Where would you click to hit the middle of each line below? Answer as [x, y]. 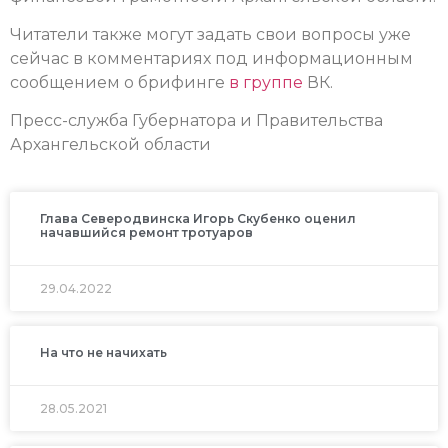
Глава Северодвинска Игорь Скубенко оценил [198, 218]
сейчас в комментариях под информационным [211, 58]
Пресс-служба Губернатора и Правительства [196, 121]
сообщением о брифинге [119, 82]
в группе [266, 82]
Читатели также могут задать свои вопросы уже [210, 34]
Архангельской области [110, 145]
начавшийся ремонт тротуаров [146, 232]
